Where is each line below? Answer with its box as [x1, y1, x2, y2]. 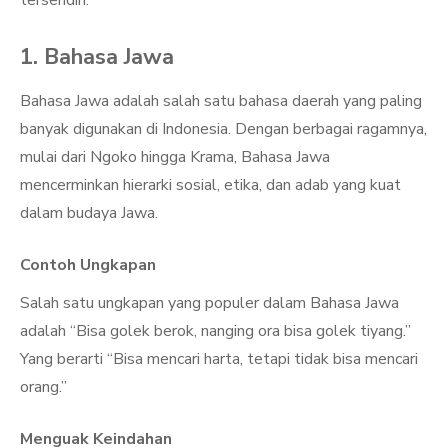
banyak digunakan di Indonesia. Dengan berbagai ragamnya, [20, 118, 427, 140]
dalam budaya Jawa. [20, 202, 158, 224]
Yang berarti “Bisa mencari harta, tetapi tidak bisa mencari [20, 348, 418, 370]
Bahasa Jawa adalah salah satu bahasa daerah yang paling [20, 90, 422, 112]
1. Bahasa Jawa [20, 42, 174, 72]
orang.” [20, 376, 67, 398]
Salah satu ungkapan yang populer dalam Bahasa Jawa [20, 292, 399, 314]
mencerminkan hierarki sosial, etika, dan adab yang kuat [20, 174, 401, 196]
